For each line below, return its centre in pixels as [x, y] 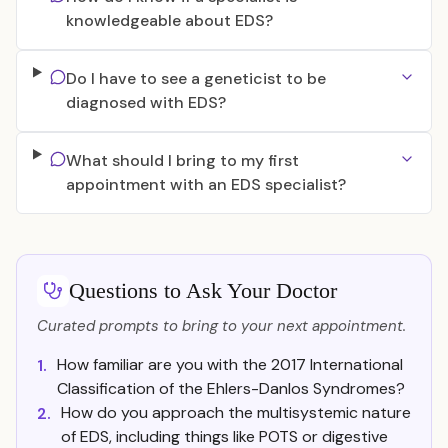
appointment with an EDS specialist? [205, 184]
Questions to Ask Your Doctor [203, 290]
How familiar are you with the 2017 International [230, 364]
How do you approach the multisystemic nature [236, 412]
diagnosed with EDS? [145, 102]
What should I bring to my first [182, 160]
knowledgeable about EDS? [169, 20]
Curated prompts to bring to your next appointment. [221, 326]
